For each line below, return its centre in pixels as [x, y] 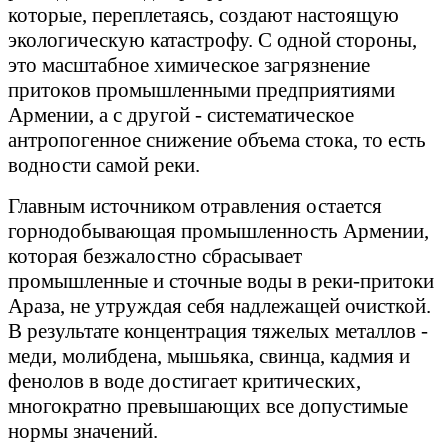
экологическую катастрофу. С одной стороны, [212, 40]
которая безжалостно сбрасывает [155, 256]
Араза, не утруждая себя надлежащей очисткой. [219, 306]
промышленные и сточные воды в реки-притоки [221, 281]
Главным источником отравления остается [195, 206]
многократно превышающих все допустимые [208, 406]
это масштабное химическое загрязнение [189, 65]
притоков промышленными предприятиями [201, 90]
